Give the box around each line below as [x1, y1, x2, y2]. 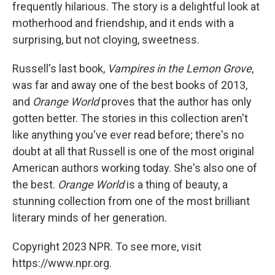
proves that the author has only [101, 95, 252, 108]
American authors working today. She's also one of [12, 161, 257, 174]
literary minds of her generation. [12, 211, 167, 224]
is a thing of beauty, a [126, 178, 228, 191]
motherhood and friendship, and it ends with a [12, 17, 234, 29]
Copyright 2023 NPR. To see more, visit [12, 240, 201, 253]
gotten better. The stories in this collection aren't [12, 112, 248, 125]
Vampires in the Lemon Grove [107, 62, 252, 75]
